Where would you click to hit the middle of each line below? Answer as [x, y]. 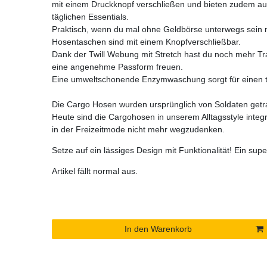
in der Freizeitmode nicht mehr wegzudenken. [138, 129]
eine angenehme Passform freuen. [117, 66]
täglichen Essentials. [90, 16]
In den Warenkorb [158, 229]
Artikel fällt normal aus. [95, 171]
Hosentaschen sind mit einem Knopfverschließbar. [146, 41]
